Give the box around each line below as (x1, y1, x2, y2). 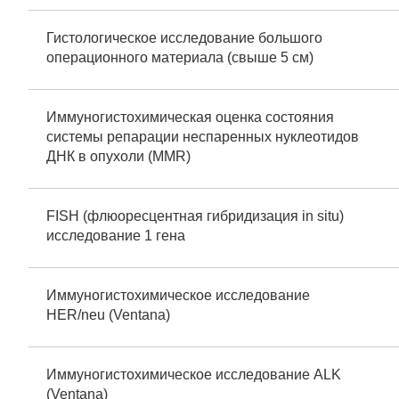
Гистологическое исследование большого (46, 30, 322, 45)
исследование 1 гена (46, 228, 185, 243)
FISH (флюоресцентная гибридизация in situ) (46, 208, 344, 224)
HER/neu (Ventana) (46, 307, 170, 322)
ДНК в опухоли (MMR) (46, 149, 191, 164)
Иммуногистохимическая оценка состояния (46, 110, 334, 125)
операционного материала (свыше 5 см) (46, 50, 313, 65)
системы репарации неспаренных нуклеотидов (46, 129, 359, 144)
